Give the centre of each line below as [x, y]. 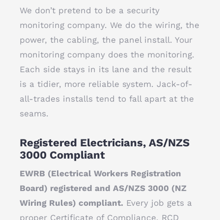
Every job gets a [158, 203]
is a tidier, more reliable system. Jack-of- [106, 84]
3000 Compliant [62, 155]
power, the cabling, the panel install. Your [106, 40]
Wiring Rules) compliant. [71, 203]
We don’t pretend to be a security [90, 10]
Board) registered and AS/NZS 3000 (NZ [103, 188]
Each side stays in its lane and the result [106, 69]
